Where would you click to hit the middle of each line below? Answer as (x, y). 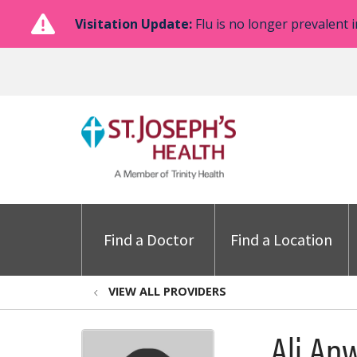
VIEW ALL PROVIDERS (167, 291)
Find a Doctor (148, 239)
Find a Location (282, 239)
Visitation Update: (133, 24)
